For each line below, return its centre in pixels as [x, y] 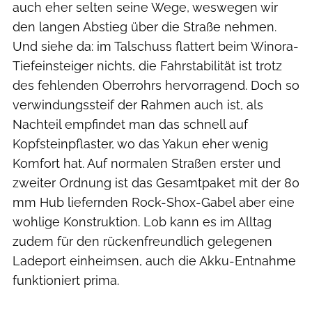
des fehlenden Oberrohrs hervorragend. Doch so [156, 86]
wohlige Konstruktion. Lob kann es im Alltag [142, 222]
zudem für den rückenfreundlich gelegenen [142, 242]
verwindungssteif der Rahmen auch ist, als [138, 105]
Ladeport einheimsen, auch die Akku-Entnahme [154, 261]
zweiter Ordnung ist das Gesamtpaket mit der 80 [156, 183]
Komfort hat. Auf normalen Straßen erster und [147, 164]
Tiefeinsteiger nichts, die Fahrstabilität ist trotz [147, 66]
